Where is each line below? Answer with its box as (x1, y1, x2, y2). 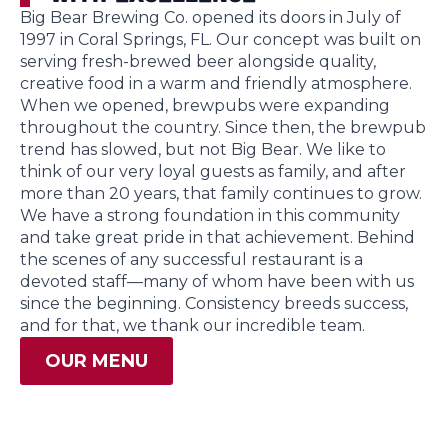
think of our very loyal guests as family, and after (20, 162, 406, 182)
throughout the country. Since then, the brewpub (20, 118, 426, 138)
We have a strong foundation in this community (20, 206, 400, 226)
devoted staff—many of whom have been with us (20, 272, 414, 292)
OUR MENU (45, 350, 148, 373)
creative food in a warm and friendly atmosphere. (20, 74, 412, 94)
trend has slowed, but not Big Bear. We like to (20, 140, 386, 160)
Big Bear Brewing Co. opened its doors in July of (20, 8, 401, 28)
